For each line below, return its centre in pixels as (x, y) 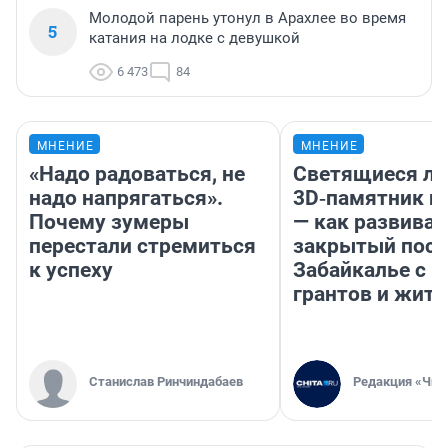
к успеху (71, 270)
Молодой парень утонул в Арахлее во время (247, 18)
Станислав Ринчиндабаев (166, 382)
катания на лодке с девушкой (194, 38)
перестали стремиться (142, 246)
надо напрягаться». (126, 198)
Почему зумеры (109, 222)
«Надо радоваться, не (137, 174)
